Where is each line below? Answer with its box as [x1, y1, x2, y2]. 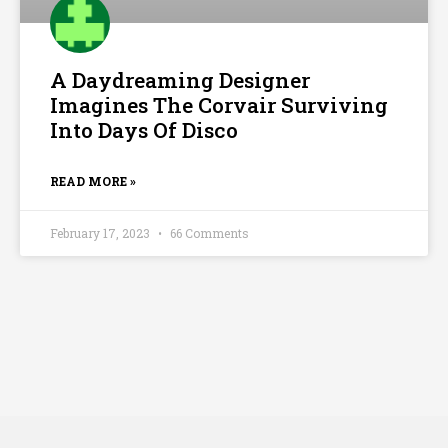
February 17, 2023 [50, 224, 153, 241]
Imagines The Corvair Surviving [50, 90, 388, 119]
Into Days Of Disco [50, 115, 238, 144]
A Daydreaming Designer [50, 65, 310, 94]
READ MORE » [50, 172, 136, 189]
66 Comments [167, 224, 249, 241]
